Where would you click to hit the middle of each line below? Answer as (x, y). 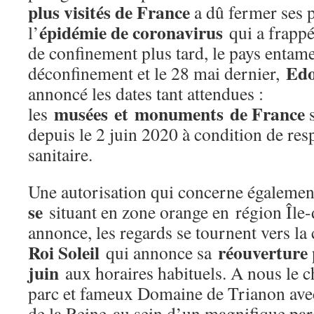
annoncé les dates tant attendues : (146, 93)
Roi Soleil (64, 252)
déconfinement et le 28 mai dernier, (157, 73)
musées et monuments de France (179, 114)
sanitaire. (60, 154)
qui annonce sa (159, 252)
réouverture (263, 252)
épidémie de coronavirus (131, 32)
